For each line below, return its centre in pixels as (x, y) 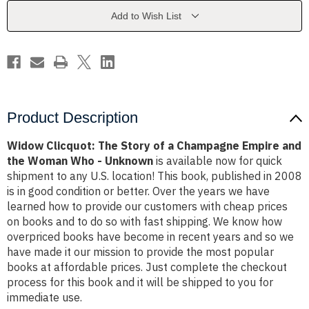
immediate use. (44, 298)
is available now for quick (218, 161)
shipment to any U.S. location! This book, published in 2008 (154, 176)
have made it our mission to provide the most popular (140, 252)
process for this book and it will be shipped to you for (140, 282)
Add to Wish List (146, 16)
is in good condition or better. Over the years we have (138, 191)
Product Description (72, 118)
